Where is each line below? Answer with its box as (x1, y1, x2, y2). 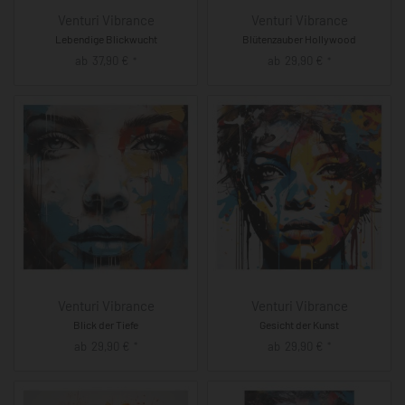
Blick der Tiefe (73, 318, 138, 332)
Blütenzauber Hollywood (242, 33, 356, 46)
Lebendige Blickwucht (54, 33, 157, 46)
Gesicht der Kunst (259, 318, 339, 332)
